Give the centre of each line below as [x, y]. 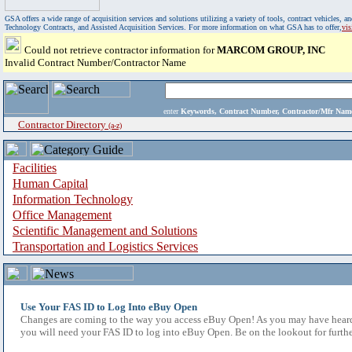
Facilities [35, 168]
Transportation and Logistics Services [105, 246]
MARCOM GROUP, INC [271, 50]
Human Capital [50, 183]
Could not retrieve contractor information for [121, 50]
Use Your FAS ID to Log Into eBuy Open [109, 307]
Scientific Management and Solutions [105, 231]
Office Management [62, 215]
